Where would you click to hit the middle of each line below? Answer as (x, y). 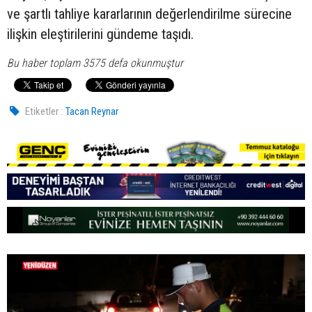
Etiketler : (44, 112)
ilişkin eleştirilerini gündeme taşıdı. (100, 34)
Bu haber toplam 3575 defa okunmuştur (95, 63)
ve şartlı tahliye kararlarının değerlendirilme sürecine (149, 14)
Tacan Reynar (92, 112)
